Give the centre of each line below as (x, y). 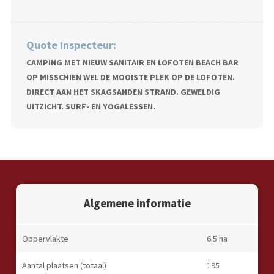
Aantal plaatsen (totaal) (64, 265)
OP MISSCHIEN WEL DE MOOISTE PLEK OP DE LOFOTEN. (130, 77)
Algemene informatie (137, 204)
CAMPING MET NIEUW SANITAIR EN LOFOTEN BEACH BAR (132, 63)
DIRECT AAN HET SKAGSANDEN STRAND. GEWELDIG (123, 92)
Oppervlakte (45, 238)
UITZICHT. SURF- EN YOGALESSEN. (91, 107)
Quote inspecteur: (71, 45)
